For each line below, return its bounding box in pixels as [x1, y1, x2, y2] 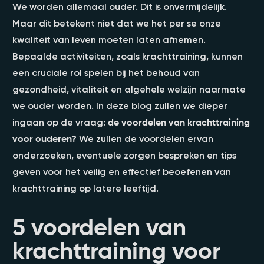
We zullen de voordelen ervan [77, 132, 213, 144]
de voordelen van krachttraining [108, 115, 250, 128]
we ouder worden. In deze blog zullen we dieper [12, 99, 227, 111]
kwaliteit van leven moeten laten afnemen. [12, 33, 206, 45]
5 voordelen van [12, 212, 186, 242]
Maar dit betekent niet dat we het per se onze [12, 16, 221, 29]
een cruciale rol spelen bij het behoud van [12, 66, 200, 78]
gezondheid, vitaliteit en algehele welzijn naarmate [12, 82, 246, 95]
